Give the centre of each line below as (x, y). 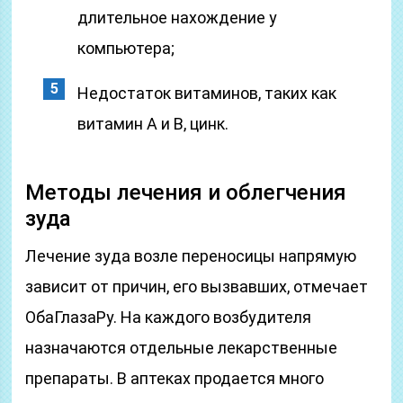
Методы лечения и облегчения (186, 193)
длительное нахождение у (178, 18)
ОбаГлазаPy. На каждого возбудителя (169, 317)
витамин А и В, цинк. (153, 124)
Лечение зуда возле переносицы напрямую (191, 256)
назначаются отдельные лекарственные (182, 348)
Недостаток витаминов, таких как (207, 93)
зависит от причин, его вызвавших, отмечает (197, 287)
